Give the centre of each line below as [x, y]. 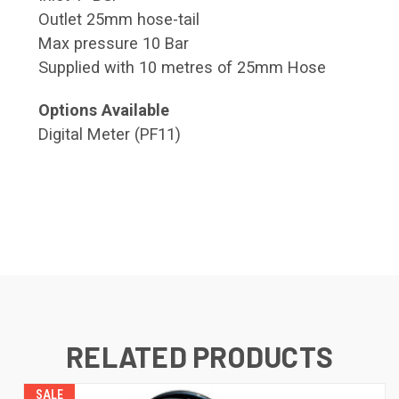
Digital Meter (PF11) [112, 134]
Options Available [104, 110]
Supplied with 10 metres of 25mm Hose [182, 68]
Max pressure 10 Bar [114, 44]
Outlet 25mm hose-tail [119, 20]
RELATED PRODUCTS [199, 357]
